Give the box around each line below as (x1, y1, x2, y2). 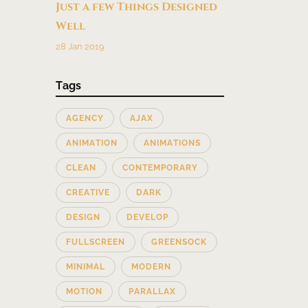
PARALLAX (129, 286, 176, 296)
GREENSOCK (151, 236, 207, 247)
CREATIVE (66, 187, 110, 197)
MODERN (131, 261, 171, 272)
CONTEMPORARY (122, 162, 198, 173)
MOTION (66, 286, 102, 296)
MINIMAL (66, 261, 105, 272)
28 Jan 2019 (56, 41, 104, 52)
